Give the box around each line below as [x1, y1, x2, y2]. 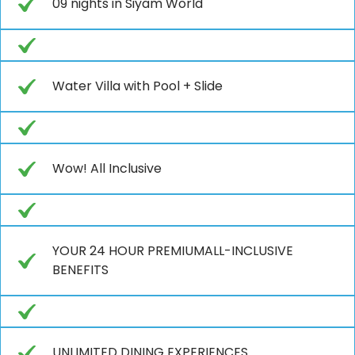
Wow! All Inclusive [52, 158, 162, 177]
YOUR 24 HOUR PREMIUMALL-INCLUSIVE [52, 241, 293, 260]
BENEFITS [52, 260, 109, 279]
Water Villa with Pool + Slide [52, 76, 223, 95]
